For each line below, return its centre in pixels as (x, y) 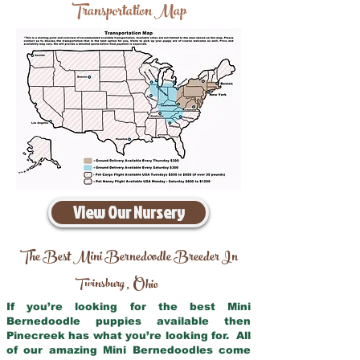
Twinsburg (100, 285)
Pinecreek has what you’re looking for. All (129, 335)
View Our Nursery (129, 212)
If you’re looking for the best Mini (129, 307)
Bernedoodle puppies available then (129, 321)
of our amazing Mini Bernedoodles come (129, 350)
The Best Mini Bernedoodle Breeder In (129, 258)
